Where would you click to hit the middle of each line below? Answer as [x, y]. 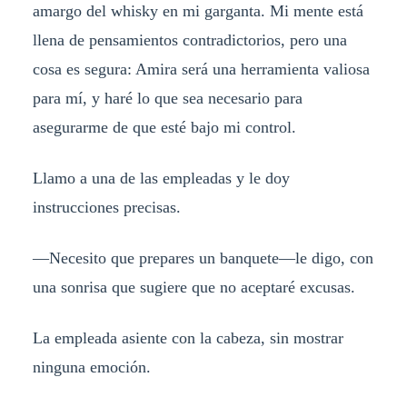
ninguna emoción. [91, 367]
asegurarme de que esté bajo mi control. [164, 128]
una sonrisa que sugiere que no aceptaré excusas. [194, 288]
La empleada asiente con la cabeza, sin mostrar [188, 338]
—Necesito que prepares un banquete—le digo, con [203, 258]
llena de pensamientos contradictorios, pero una [189, 40]
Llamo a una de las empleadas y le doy [161, 179]
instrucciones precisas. [106, 208]
